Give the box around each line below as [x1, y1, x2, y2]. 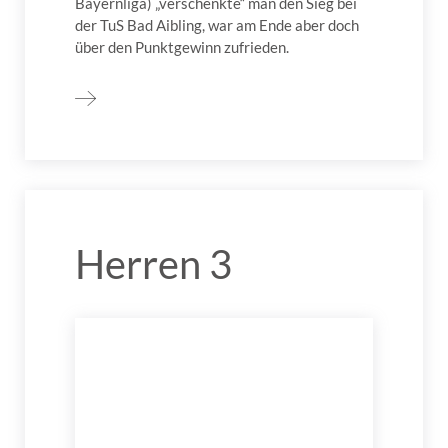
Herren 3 [75, 240, 232, 289]
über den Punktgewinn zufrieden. [75, 38, 289, 57]
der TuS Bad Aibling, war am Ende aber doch [75, 16, 359, 35]
